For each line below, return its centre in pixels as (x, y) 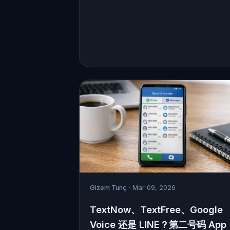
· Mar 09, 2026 (151, 187)
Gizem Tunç (108, 187)
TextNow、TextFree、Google (156, 210)
